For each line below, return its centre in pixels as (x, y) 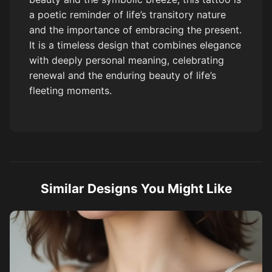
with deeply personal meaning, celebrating (127, 60)
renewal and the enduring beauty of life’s (123, 76)
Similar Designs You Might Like (136, 189)
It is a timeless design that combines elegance (135, 45)
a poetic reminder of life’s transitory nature (127, 15)
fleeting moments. (70, 91)
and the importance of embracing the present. (135, 30)
